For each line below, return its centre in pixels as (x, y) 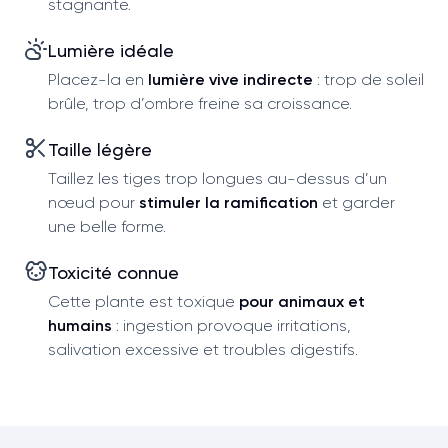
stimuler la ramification (228, 202)
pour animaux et (302, 301)
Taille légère (100, 149)
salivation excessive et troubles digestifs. (203, 349)
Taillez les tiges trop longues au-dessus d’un (217, 178)
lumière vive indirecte (230, 79)
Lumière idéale (111, 50)
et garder (356, 202)
